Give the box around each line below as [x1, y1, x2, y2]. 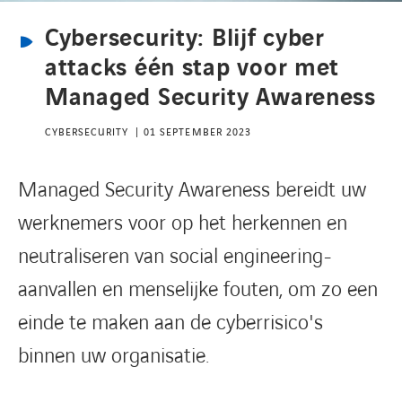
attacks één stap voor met [45, 51, 340, 84]
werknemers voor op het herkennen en [18, 209, 347, 238]
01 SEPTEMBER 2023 [144, 125, 251, 139]
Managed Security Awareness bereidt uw [18, 176, 366, 205]
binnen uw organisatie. [18, 342, 209, 371]
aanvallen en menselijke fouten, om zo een [18, 275, 378, 304]
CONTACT [42, 41, 127, 66]
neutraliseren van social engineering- [18, 242, 332, 271]
